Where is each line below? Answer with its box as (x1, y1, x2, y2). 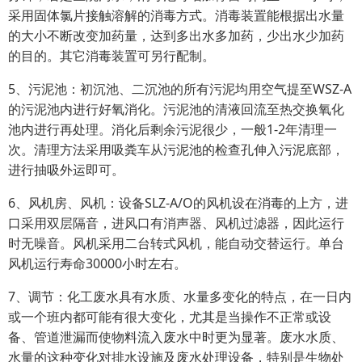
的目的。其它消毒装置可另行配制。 (8, 47, 215, 65)
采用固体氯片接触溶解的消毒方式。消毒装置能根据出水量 (8, 6, 344, 24)
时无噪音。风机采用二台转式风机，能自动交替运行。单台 (8, 234, 344, 252)
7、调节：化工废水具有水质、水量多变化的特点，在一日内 (8, 288, 351, 305)
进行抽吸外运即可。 (8, 161, 124, 179)
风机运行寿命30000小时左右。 (8, 255, 187, 272)
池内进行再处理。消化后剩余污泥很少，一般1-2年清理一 (8, 120, 337, 138)
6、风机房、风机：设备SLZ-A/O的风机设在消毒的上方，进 (8, 194, 348, 212)
